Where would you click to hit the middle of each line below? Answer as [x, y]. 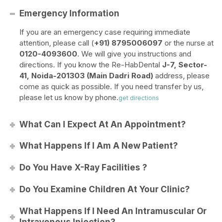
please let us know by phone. [69, 97]
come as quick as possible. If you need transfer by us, [112, 86]
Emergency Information [70, 13]
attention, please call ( [57, 43]
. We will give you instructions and [135, 54]
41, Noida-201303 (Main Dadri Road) [86, 76]
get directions [139, 98]
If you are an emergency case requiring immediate [105, 32]
